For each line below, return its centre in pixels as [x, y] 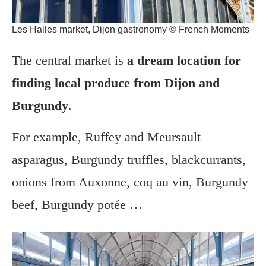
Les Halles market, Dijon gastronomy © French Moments [131, 30]
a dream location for [184, 61]
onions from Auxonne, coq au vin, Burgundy [130, 182]
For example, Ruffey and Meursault [106, 137]
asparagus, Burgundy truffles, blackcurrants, [129, 160]
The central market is [69, 61]
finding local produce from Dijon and [116, 83]
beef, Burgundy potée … [77, 205]
